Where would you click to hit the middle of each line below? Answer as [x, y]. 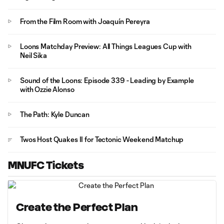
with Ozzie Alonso [47, 89]
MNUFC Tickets [46, 165]
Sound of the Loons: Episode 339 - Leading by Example [107, 80]
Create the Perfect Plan [77, 207]
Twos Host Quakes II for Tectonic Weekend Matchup [102, 139]
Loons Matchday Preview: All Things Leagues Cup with [106, 46]
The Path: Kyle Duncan [55, 114]
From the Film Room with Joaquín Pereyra [85, 21]
